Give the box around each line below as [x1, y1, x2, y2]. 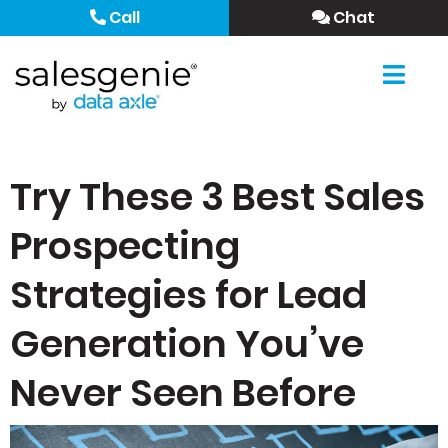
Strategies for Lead [10, 268, 367, 321]
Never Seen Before [10, 366, 356, 419]
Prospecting [10, 219, 240, 272]
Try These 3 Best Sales [10, 170, 425, 223]
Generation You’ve [10, 317, 364, 370]
